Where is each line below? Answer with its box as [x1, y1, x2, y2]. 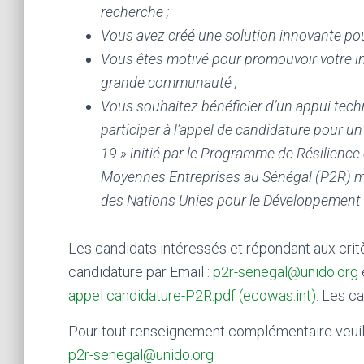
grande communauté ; [100, 73, 237, 91]
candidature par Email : [67, 262, 213, 280]
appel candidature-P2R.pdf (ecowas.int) [67, 286, 316, 304]
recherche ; [100, 2, 169, 20]
